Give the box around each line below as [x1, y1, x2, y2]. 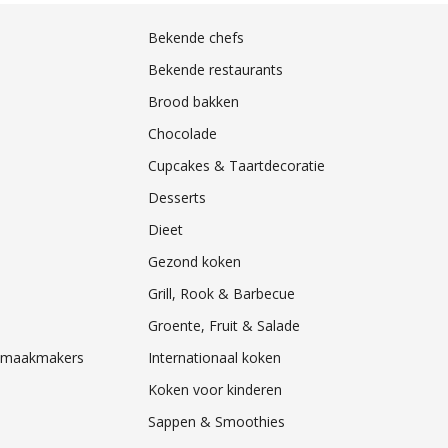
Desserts [147, 187, 206, 207]
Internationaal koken [147, 347, 281, 367]
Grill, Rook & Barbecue [147, 283, 295, 303]
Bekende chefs [147, 27, 244, 47]
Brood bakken [147, 91, 239, 111]
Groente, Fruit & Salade [147, 315, 300, 335]
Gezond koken [147, 251, 241, 271]
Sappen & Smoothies [147, 411, 285, 431]
